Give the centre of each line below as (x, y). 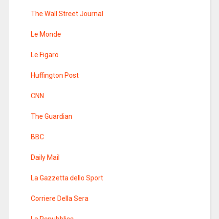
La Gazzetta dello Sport (67, 178)
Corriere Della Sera (59, 198)
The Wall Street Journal (67, 14)
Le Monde (46, 34)
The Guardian (51, 116)
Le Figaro (44, 55)
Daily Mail (45, 157)
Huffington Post (55, 75)
